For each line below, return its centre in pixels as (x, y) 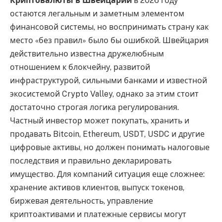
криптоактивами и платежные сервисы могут (98, 214)
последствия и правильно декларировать (91, 161)
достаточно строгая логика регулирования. (94, 107)
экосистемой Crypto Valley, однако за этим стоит (104, 94)
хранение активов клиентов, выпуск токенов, (97, 187)
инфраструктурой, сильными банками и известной (109, 80)
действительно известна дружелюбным (87, 54)
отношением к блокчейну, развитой (80, 67)
